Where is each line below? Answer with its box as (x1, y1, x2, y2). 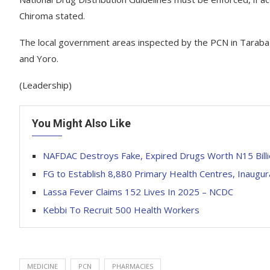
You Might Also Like (32, 117, 131, 130)
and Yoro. (19, 52, 58, 64)
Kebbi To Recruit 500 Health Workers (43, 204, 199, 216)
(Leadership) (19, 79, 72, 91)
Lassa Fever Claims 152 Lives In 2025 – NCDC (43, 186, 233, 198)
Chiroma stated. (19, 10, 85, 22)
